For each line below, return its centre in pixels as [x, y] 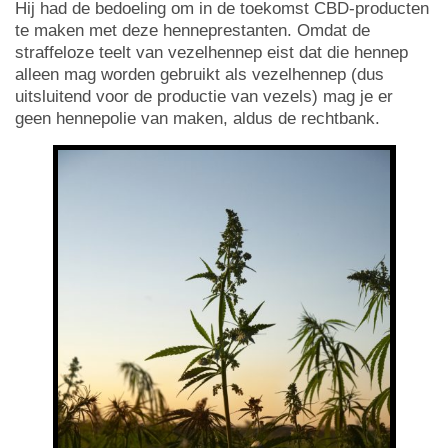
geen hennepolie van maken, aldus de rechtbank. [197, 118]
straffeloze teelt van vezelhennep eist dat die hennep [211, 52]
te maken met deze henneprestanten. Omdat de [192, 30]
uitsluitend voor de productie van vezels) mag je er [204, 96]
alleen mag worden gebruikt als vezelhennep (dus [199, 74]
